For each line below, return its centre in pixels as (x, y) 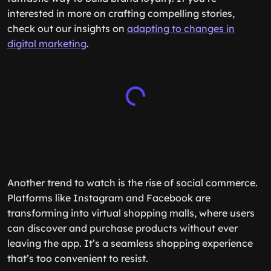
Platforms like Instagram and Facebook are (109, 198)
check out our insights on (67, 28)
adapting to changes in (181, 28)
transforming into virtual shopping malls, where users (131, 213)
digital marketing (47, 44)
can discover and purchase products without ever (122, 228)
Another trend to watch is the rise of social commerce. (132, 183)
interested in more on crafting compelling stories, (121, 13)
